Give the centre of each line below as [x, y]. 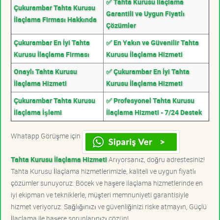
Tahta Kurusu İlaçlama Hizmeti [59, 159]
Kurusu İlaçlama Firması [52, 54]
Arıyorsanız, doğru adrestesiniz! [156, 159]
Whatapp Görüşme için [46, 136]
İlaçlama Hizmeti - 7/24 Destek [154, 112]
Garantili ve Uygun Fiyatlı [145, 13]
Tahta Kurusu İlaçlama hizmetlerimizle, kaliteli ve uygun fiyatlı [103, 171]
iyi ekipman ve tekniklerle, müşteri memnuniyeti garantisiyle [100, 194]
